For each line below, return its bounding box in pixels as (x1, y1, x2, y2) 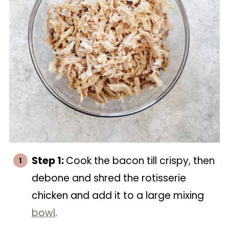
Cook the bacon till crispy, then (65, 154, 215, 168)
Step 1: (31, 154, 66, 168)
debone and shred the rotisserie (31, 171, 186, 185)
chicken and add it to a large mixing (31, 189, 204, 202)
